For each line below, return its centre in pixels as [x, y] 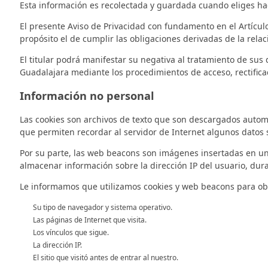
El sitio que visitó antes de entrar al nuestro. [106, 257]
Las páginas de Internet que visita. [90, 220]
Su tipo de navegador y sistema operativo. [103, 207]
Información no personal [87, 95]
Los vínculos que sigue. [71, 232]
